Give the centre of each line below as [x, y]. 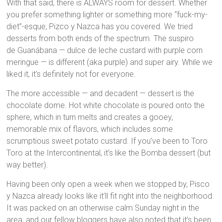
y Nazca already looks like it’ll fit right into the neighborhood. [111, 196]
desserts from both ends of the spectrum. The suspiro [100, 39]
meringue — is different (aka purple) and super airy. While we [110, 62]
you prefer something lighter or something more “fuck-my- [107, 15]
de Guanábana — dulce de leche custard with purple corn [105, 51]
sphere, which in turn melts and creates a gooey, [90, 117]
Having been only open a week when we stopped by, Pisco [108, 184]
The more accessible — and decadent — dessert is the [101, 94]
